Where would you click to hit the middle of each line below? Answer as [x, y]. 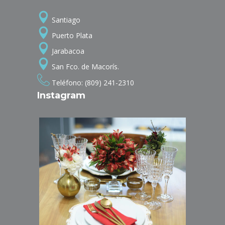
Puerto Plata [71, 35]
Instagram [61, 95]
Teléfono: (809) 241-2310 [92, 83]
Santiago [65, 20]
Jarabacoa [67, 51]
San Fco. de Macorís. [84, 67]
